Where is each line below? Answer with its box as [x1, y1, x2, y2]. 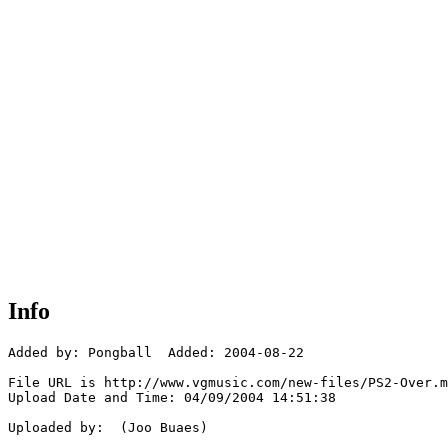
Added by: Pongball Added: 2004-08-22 [8, 345, 304, 361]
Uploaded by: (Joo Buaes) [8, 420, 208, 436]
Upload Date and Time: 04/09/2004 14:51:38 [8, 390, 336, 406]
